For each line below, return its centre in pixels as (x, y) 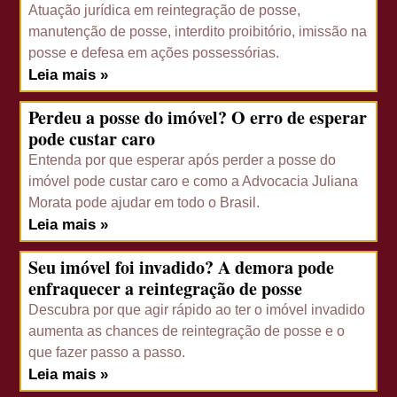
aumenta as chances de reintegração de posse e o (187, 331)
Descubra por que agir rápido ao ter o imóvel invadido (197, 310)
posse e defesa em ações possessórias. (154, 53)
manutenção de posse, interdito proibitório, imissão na (198, 32)
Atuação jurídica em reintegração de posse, (165, 11)
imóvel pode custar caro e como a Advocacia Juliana (194, 182)
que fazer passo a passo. (107, 353)
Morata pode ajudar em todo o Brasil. (144, 203)
